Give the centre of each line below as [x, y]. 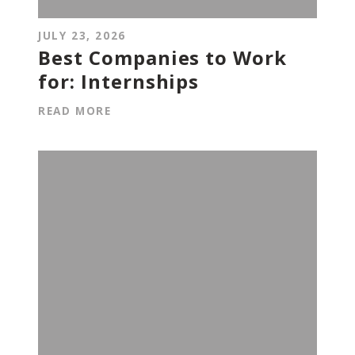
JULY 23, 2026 [82, 35]
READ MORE [75, 110]
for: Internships [119, 81]
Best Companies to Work [163, 57]
